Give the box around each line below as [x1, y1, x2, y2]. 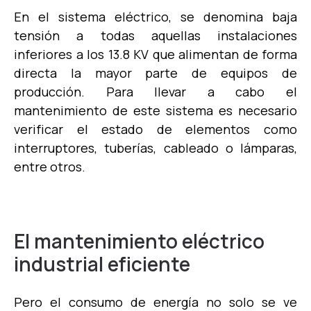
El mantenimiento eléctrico [14, 227, 264, 254]
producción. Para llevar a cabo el [14, 83, 297, 100]
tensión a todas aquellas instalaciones [14, 26, 297, 44]
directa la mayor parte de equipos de [14, 64, 297, 81]
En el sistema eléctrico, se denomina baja [14, 8, 297, 25]
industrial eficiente [14, 250, 190, 277]
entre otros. [14, 158, 85, 175]
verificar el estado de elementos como [14, 120, 297, 137]
